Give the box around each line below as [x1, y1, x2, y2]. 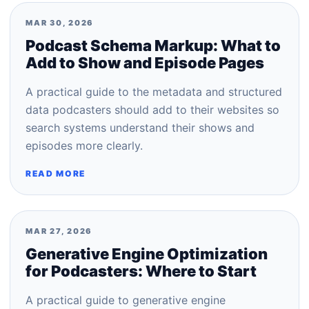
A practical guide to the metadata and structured [26, 85, 282, 99]
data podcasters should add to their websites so [26, 103, 279, 117]
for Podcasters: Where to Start [26, 262, 257, 280]
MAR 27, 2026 [26, 226, 93, 236]
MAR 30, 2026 [26, 18, 94, 28]
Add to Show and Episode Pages [26, 54, 264, 72]
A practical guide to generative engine [26, 293, 226, 307]
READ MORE [26, 168, 86, 179]
